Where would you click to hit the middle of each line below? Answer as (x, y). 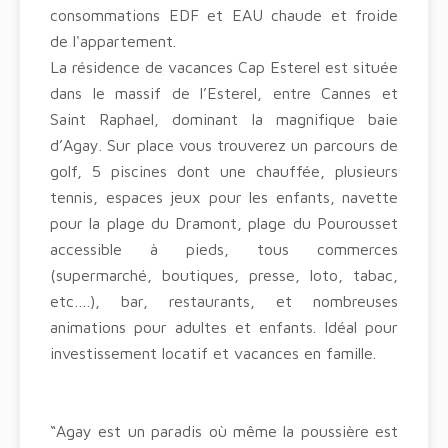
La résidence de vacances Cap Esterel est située (224, 67)
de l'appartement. (113, 41)
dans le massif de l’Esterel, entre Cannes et (224, 93)
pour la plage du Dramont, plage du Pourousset (224, 223)
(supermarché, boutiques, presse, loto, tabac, (224, 275)
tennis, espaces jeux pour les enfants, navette (224, 197)
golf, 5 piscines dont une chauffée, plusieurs (224, 171)
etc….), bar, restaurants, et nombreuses (224, 301)
